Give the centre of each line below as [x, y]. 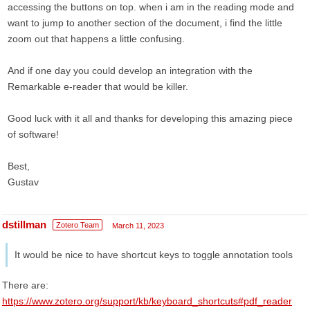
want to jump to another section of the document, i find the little [145, 23]
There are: [25, 285]
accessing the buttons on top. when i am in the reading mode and [151, 7]
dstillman [24, 225]
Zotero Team [77, 225]
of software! [33, 134]
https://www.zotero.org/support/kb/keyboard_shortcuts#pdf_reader [147, 301]
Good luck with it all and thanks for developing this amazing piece [150, 118]
